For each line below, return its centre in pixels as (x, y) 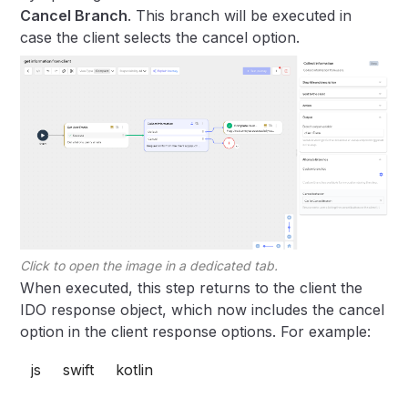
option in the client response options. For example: (196, 331)
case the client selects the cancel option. (160, 38)
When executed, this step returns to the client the (192, 287)
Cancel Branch (74, 16)
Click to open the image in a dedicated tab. (149, 265)
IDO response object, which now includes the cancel (203, 309)
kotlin (135, 369)
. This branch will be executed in (240, 16)
